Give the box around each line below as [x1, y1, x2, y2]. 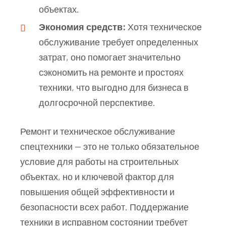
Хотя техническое [126, 21, 202, 32]
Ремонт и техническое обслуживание [20, 125, 175, 137]
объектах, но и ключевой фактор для [20, 171, 174, 182]
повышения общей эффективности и [20, 186, 175, 197]
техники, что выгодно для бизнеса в [39, 81, 189, 93]
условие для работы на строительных [20, 155, 179, 167]
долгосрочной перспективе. [39, 96, 155, 108]
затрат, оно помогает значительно [39, 51, 181, 63]
